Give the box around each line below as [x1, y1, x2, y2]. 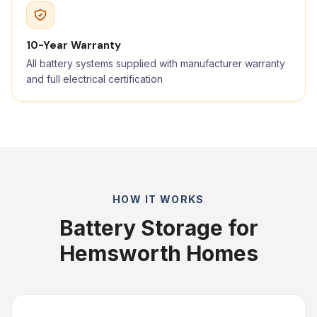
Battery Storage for [59, 215, 258, 241]
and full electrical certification [26, 73, 163, 85]
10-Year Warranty [26, 38, 121, 52]
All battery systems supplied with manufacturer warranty [26, 57, 285, 69]
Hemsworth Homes [59, 241, 258, 266]
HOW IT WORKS [113, 193, 204, 205]
